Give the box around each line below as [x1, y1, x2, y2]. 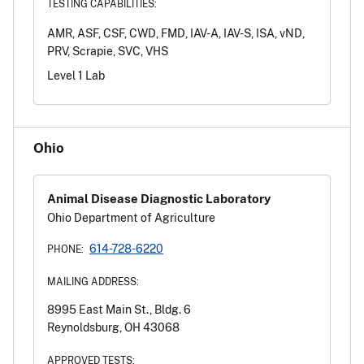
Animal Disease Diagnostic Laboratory [47, 190, 271, 206]
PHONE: [47, 243, 84, 256]
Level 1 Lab [47, 68, 105, 83]
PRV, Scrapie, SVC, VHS [47, 44, 168, 58]
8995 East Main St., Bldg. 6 [47, 302, 191, 317]
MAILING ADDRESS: [47, 275, 139, 288]
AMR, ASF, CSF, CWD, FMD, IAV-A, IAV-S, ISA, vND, [47, 26, 305, 41]
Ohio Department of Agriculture [47, 210, 215, 225]
